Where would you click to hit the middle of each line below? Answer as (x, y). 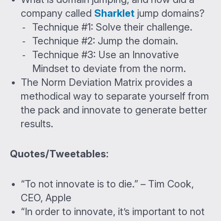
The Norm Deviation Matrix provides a (107, 83)
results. (37, 124)
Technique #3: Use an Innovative (105, 55)
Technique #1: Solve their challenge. (112, 27)
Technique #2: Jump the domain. (105, 41)
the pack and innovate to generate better (114, 110)
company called (58, 14)
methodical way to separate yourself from (115, 96)
